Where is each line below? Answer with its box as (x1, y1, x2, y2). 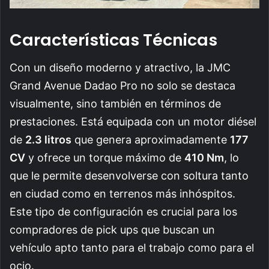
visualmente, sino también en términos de (10, 97, 221, 110)
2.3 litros (25, 133, 71, 147)
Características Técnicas (10, 28, 217, 51)
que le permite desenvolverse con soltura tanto (10, 169, 249, 183)
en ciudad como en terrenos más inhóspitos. (10, 187, 235, 201)
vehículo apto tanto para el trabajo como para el (10, 241, 254, 255)
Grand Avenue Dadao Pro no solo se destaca (10, 79, 235, 92)
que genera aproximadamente (71, 133, 230, 147)
